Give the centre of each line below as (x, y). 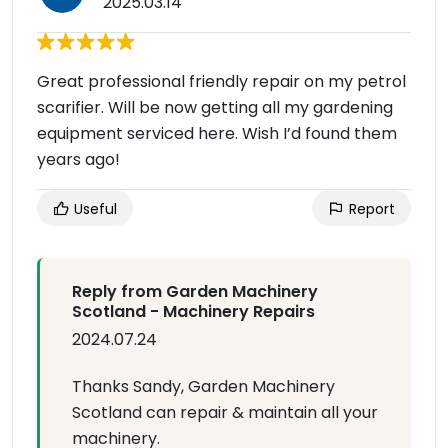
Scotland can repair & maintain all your (225, 412)
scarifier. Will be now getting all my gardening (215, 107)
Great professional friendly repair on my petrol (221, 81)
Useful (93, 209)
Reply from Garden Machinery (195, 291)
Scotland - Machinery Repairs (193, 311)
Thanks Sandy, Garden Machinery (203, 386)
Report (370, 209)
